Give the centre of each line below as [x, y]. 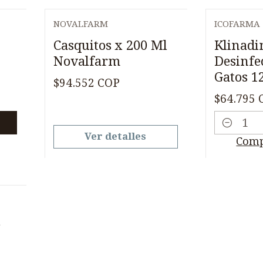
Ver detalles [116, 136]
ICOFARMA [237, 24]
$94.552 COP [86, 83]
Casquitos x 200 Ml [110, 45]
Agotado [85, 35]
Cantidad [237, 131]
